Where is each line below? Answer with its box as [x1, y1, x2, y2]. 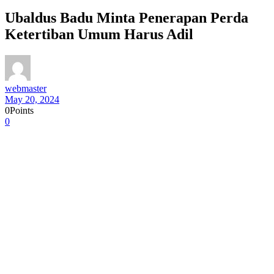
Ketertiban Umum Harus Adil [5, 26, 193, 42]
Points [10, 105, 34, 116]
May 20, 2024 [5, 94, 59, 105]
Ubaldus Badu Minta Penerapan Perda [5, 9, 248, 26]
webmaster [5, 83, 46, 94]
